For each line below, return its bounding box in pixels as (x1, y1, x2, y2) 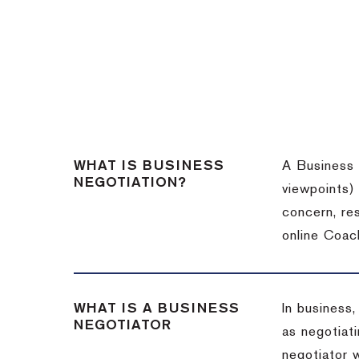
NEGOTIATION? (74, 176, 187, 189)
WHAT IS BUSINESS (74, 159, 224, 172)
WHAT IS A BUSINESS (74, 302, 240, 315)
